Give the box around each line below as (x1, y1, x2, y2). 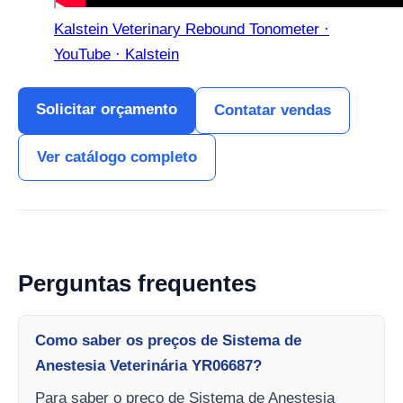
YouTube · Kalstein (54, 46, 179, 63)
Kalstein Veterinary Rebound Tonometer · (54, 21, 329, 38)
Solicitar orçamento (36, 101, 177, 118)
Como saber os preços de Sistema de (35, 332, 301, 349)
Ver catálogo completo (37, 148, 197, 166)
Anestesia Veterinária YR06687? (35, 357, 262, 374)
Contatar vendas (214, 102, 331, 119)
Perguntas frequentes (18, 270, 256, 297)
